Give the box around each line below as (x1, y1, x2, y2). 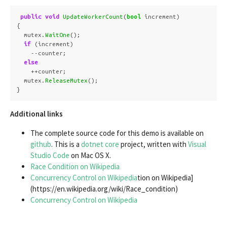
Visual (188, 139, 206, 149)
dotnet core (81, 139, 119, 149)
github (30, 139, 51, 149)
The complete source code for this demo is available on (30, 128, 204, 138)
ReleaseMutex (45, 77, 88, 84)
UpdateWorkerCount (63, 13, 123, 20)
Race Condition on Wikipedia (30, 161, 120, 171)
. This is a (51, 139, 81, 149)
